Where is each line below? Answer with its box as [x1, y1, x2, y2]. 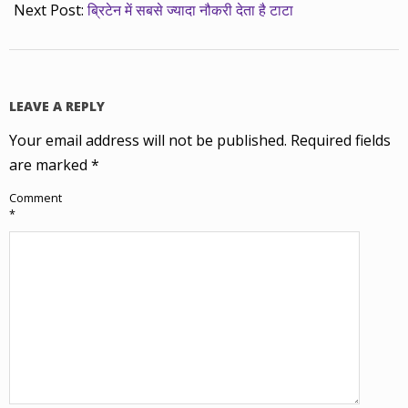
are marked [9, 155, 91, 176]
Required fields [291, 130, 391, 151]
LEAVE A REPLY [9, 97, 105, 116]
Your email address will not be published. [9, 130, 287, 151]
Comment [9, 190, 62, 207]
